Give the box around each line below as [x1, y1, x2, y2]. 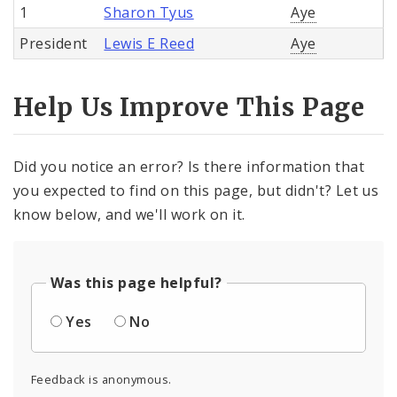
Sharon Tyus [104, 2, 194, 22]
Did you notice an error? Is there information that [13, 157, 365, 177]
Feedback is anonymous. [31, 371, 172, 388]
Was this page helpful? [51, 273, 222, 293]
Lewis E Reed [104, 33, 195, 53]
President [19, 33, 88, 53]
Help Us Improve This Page [13, 91, 365, 124]
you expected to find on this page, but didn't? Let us [13, 181, 379, 201]
